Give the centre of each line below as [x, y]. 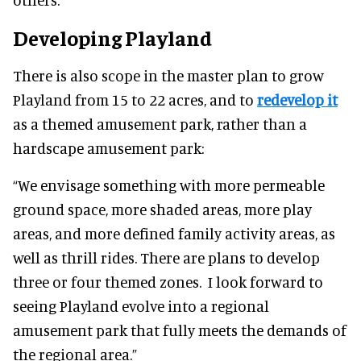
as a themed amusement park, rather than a [160, 124]
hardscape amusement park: [108, 148]
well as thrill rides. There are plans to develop [166, 258]
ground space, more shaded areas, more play [162, 210]
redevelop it [297, 100]
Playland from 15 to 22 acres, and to [135, 100]
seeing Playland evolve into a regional [141, 306]
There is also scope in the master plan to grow [168, 76]
